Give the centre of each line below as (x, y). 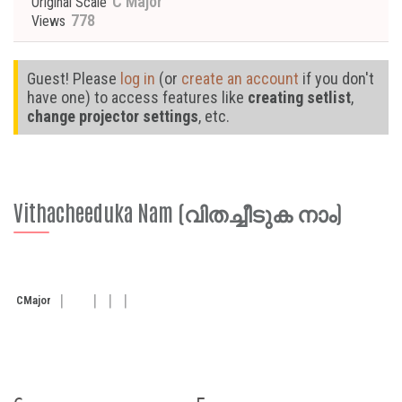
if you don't (336, 79)
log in (138, 79)
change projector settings (113, 116)
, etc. (214, 116)
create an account (240, 79)
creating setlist (299, 97)
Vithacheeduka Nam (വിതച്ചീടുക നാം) (178, 211)
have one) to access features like (137, 97)
